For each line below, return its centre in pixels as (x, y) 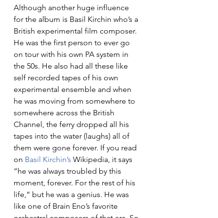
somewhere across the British (65, 112)
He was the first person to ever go (73, 42)
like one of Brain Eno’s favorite (67, 206)
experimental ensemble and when (73, 89)
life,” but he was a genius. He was (72, 194)
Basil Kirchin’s (48, 159)
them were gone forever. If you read (76, 147)
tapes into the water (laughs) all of (73, 136)
